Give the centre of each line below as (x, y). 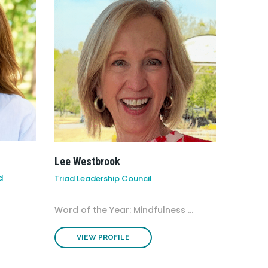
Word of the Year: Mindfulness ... (124, 210)
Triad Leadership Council (103, 179)
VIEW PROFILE (103, 238)
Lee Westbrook (87, 162)
